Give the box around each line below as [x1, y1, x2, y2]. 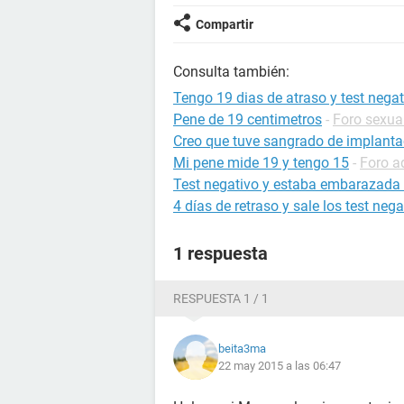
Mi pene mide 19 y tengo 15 [173, 154, 349, 171]
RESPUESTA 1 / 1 [173, 291, 269, 306]
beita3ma [218, 342, 266, 355]
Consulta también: [173, 63, 289, 80]
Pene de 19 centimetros [173, 111, 322, 128]
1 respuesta [173, 243, 268, 264]
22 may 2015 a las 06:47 [218, 359, 341, 372]
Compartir [196, 17, 253, 32]
